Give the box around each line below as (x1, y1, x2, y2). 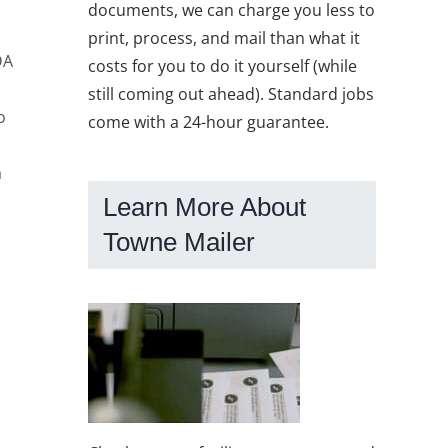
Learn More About (103, 191, 306, 222)
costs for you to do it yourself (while (88, 54, 357, 77)
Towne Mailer (103, 226, 255, 257)
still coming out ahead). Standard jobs (88, 82, 374, 105)
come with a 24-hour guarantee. (88, 110, 329, 133)
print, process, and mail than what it (88, 26, 360, 49)
